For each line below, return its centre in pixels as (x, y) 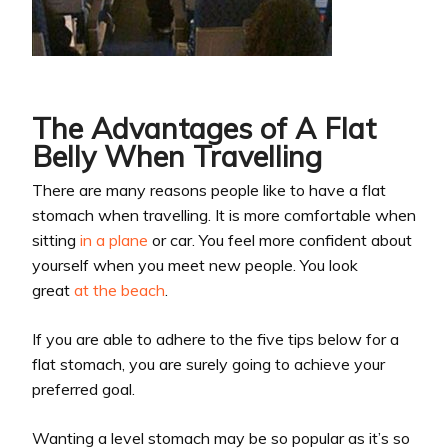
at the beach (119, 290)
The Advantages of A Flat (204, 127)
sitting (56, 240)
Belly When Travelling (177, 155)
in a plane (114, 240)
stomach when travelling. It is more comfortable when (224, 215)
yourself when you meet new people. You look (195, 265)
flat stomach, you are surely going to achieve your (208, 364)
